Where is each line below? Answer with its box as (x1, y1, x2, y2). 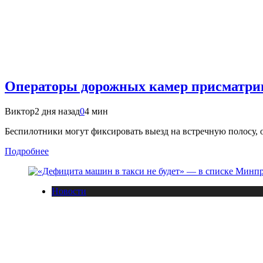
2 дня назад (35, 106, 80, 116)
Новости (52, 186, 86, 196)
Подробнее (5, 146, 49, 156)
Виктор (5, 106, 35, 116)
